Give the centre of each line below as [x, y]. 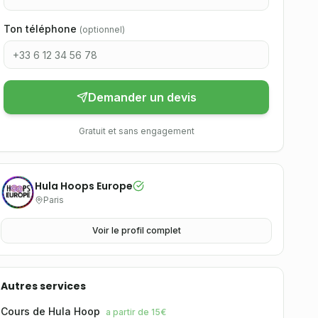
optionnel [102, 29]
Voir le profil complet [136, 230]
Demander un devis [142, 97]
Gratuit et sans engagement [136, 131]
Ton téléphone [40, 29]
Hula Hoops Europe [84, 186]
